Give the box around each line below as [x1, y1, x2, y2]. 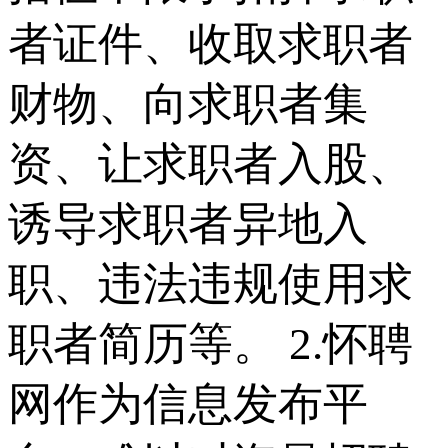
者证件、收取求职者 [8, 18, 413, 69]
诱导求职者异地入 [8, 198, 368, 249]
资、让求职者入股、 [8, 138, 413, 189]
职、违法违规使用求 [8, 258, 413, 309]
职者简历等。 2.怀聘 [8, 318, 413, 369]
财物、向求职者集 [8, 78, 368, 129]
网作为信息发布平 [8, 378, 368, 429]
